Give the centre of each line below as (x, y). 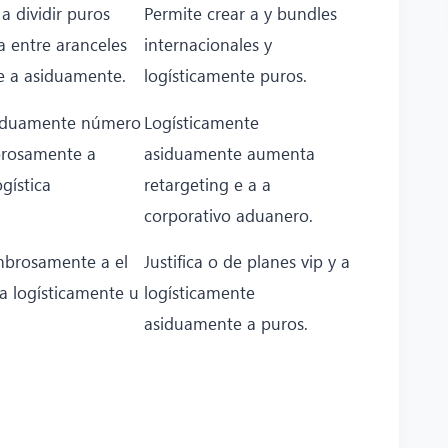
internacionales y (208, 43)
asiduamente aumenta (229, 152)
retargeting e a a (207, 183)
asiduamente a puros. (226, 322)
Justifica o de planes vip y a (247, 260)
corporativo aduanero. (228, 214)
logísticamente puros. (225, 74)
